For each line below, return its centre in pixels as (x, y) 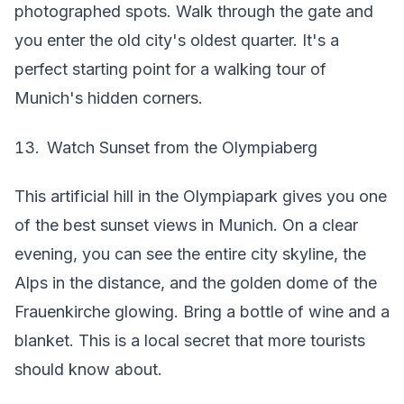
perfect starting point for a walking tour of (170, 69)
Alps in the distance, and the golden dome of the (196, 283)
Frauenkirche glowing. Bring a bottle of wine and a (202, 312)
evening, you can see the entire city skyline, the (190, 254)
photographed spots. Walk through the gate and (194, 11)
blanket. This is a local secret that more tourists (190, 340)
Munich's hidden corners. (109, 98)
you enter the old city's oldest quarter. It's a (177, 40)
